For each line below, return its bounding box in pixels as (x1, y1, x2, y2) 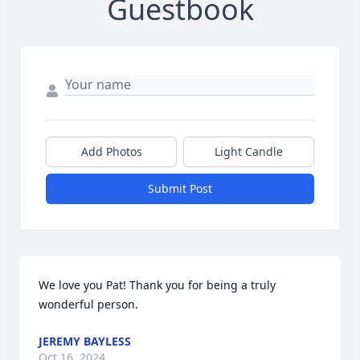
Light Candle (215, 143, 283, 159)
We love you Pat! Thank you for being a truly (39, 276, 276, 292)
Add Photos (80, 143, 142, 159)
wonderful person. (39, 296, 138, 312)
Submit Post (148, 180, 212, 196)
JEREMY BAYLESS (39, 333, 131, 349)
